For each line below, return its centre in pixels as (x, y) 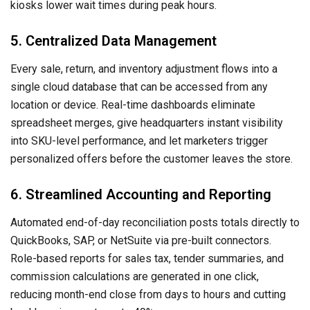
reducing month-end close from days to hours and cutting (148, 294)
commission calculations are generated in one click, (135, 276)
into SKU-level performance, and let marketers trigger (139, 140)
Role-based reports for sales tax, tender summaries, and (147, 258)
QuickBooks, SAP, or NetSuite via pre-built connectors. (141, 240)
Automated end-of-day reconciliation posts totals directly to (155, 222)
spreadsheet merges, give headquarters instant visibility (147, 122)
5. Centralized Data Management (113, 40)
